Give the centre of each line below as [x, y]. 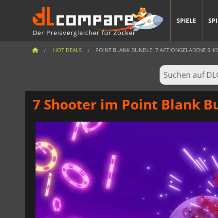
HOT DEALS [67, 50]
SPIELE [186, 21]
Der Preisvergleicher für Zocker [84, 32]
